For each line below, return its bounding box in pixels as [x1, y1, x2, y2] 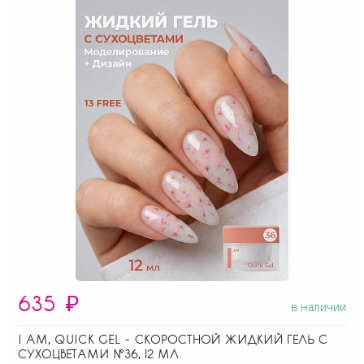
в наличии [291, 298, 346, 314]
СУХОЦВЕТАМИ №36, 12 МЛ [18, 345, 179, 361]
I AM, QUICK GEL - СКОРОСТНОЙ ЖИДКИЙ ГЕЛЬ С [18, 331, 327, 346]
